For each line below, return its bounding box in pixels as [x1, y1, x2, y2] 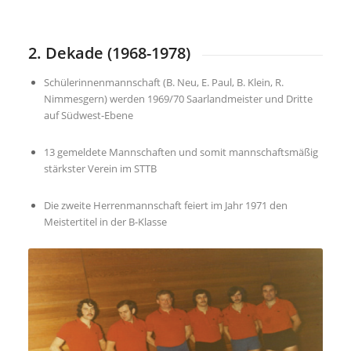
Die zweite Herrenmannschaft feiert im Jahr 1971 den [43, 198, 288, 213]
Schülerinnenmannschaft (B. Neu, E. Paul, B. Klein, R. [43, 75, 284, 90]
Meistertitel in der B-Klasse [43, 215, 167, 230]
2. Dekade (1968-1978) [27, 42, 190, 64]
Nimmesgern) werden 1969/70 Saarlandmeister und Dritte [43, 92, 313, 107]
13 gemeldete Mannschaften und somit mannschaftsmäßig [43, 145, 318, 160]
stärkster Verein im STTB [43, 161, 157, 176]
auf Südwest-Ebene [43, 108, 133, 123]
